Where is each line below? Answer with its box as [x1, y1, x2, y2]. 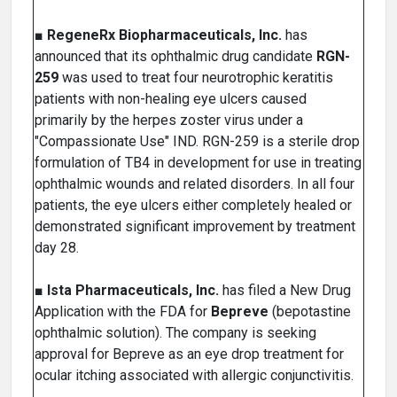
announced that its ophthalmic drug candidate [35, 48, 316, 66]
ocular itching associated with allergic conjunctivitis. [35, 367, 354, 385]
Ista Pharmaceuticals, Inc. [47, 282, 219, 300]
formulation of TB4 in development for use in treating [35, 154, 362, 172]
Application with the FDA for [35, 303, 211, 321]
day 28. [35, 239, 79, 257]
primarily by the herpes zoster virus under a [35, 112, 303, 129]
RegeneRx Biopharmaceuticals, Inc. [47, 27, 282, 44]
